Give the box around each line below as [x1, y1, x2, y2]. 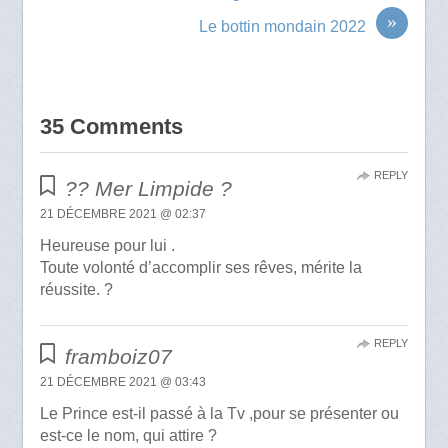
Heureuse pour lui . [39, 237, 175, 255]
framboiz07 [65, 345, 173, 369]
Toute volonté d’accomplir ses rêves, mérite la [39, 259, 362, 277]
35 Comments [39, 114, 183, 140]
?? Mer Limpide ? [65, 177, 233, 201]
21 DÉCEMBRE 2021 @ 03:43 [39, 375, 206, 390]
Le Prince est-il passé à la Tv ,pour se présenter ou [39, 405, 399, 423]
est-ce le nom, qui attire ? [39, 427, 217, 445]
